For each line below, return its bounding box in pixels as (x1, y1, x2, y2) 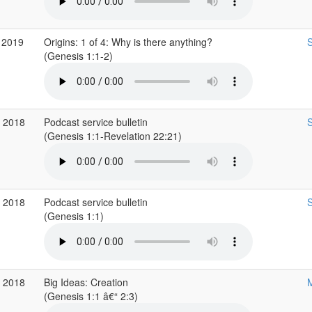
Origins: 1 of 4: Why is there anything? (43, 35, 212, 49)
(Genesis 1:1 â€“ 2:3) (43, 289, 141, 303)
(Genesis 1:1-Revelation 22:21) (43, 129, 185, 143)
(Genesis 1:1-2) (43, 49, 116, 63)
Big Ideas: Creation (43, 275, 128, 289)
